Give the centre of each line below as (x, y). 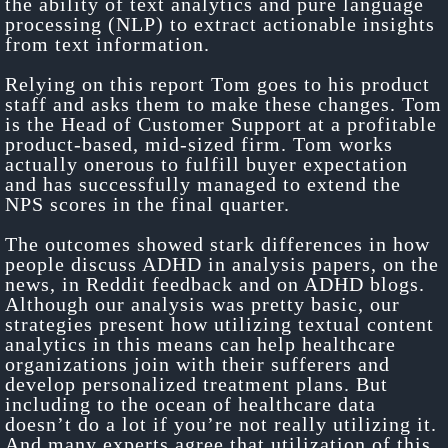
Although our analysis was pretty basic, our (202, 303)
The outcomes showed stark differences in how (217, 243)
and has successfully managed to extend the (203, 183)
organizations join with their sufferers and (197, 363)
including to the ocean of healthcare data (190, 403)
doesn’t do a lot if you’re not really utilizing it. (221, 423)
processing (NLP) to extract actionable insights (220, 23)
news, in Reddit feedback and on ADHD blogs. (215, 283)
